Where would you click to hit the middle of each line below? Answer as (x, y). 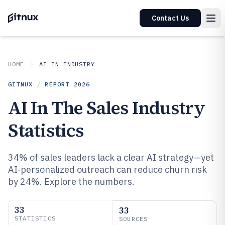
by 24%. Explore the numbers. (71, 182)
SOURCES (134, 219)
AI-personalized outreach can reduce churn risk (107, 170)
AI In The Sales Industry (107, 108)
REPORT (59, 84)
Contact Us (170, 18)
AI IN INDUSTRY (67, 64)
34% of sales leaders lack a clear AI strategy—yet (111, 157)
